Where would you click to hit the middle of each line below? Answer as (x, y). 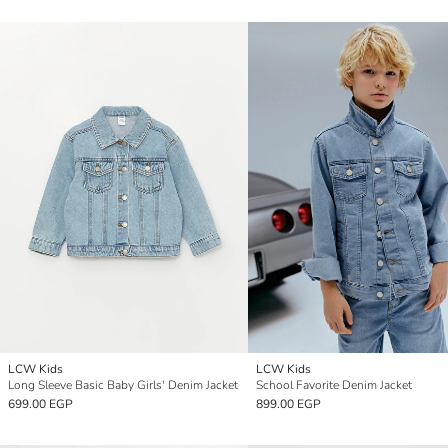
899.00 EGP (288, 403)
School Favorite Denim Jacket (334, 384)
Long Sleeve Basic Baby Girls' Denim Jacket (123, 384)
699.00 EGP (40, 403)
